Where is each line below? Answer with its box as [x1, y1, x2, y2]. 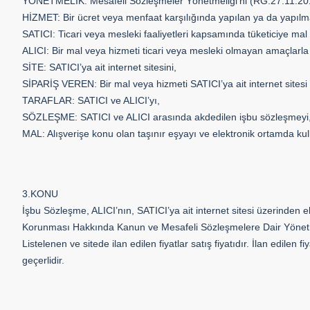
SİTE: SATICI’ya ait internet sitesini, [22, 62, 176, 73]
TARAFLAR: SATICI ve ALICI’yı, [22, 95, 160, 106]
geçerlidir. [22, 255, 64, 266]
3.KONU [22, 188, 58, 199]
